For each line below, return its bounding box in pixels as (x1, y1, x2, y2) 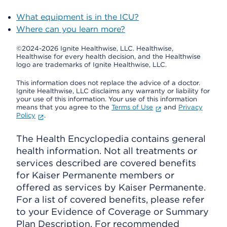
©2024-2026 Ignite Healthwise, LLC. (16, 45, 136, 52)
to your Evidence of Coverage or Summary (16, 206, 209, 217)
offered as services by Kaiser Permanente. (16, 182, 206, 193)
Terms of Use (111, 103, 153, 111)
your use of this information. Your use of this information (16, 95, 197, 103)
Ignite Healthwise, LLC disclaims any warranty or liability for (16, 87, 210, 95)
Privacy (178, 103, 203, 111)
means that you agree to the (16, 103, 111, 111)
